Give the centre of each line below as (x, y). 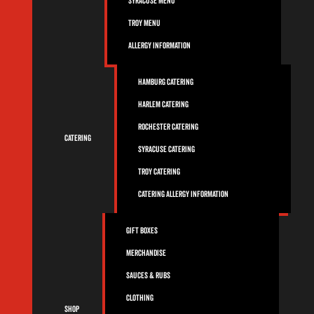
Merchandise (146, 253)
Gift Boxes (142, 231)
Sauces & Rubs (148, 276)
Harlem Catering (163, 105)
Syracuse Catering (166, 150)
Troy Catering (159, 172)
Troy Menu (144, 23)
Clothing (140, 298)
